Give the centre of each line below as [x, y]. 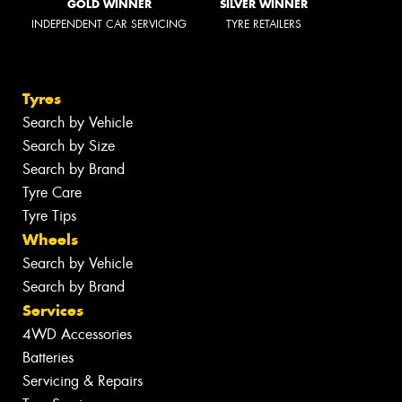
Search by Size [69, 145]
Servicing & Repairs [83, 380]
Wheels [50, 239]
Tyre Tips [49, 215]
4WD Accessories [77, 334]
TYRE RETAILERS [264, 24]
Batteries [48, 357]
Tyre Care [52, 192]
